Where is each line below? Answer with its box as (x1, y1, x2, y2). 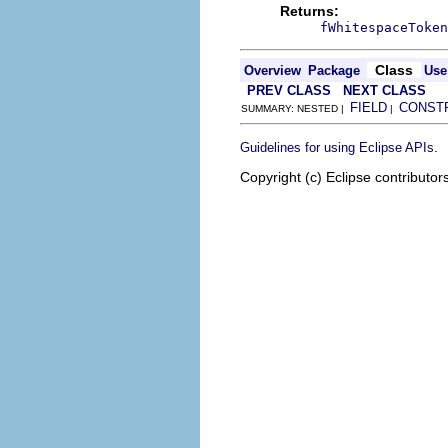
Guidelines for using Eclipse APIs (240, 140, 434, 155)
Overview (244, 63, 301, 78)
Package (308, 63, 360, 78)
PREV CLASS (247, 83, 331, 98)
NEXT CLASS (343, 83, 426, 98)
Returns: (280, 3, 339, 19)
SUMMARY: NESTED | (241, 103, 350, 114)
